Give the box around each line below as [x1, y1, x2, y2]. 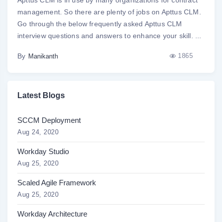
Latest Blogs [17, 91, 65, 100]
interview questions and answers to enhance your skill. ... [17, 31, 202, 40]
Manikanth [28, 52, 58, 60]
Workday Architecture [17, 209, 87, 218]
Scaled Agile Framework [17, 178, 96, 187]
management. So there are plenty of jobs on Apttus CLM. [17, 7, 201, 16]
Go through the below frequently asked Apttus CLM [17, 19, 182, 28]
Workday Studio [17, 147, 69, 156]
